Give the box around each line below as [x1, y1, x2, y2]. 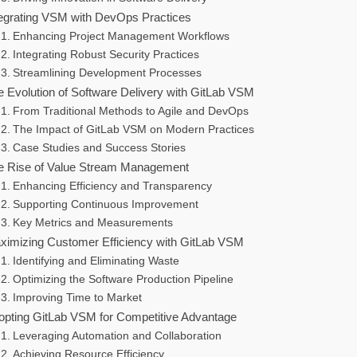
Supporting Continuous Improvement [12, 198, 198, 211]
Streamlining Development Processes [12, 67, 202, 80]
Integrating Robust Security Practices [12, 49, 199, 61]
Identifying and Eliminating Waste [12, 255, 179, 268]
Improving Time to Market [12, 292, 142, 304]
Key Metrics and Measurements [12, 217, 173, 229]
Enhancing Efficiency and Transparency [12, 180, 212, 193]
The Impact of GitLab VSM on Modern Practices [12, 124, 254, 136]
